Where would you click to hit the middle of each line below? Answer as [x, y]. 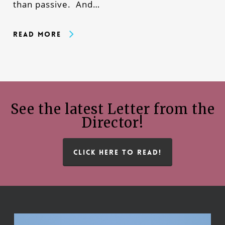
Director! [113, 122]
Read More [37, 34]
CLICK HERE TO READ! [118, 152]
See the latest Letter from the [113, 109]
